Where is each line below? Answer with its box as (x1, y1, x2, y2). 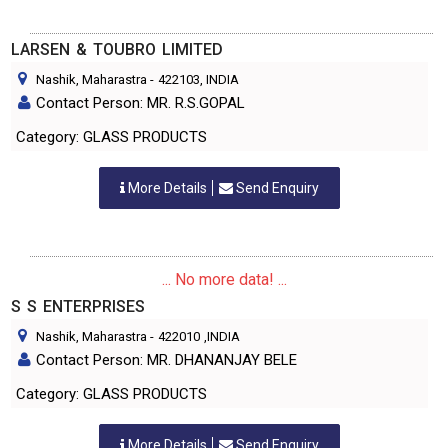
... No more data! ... (161, 270, 287, 289)
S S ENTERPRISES (11, 297, 145, 316)
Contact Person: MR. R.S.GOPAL (36, 94, 245, 112)
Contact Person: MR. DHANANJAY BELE (36, 351, 297, 369)
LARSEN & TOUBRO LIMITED (11, 40, 223, 59)
